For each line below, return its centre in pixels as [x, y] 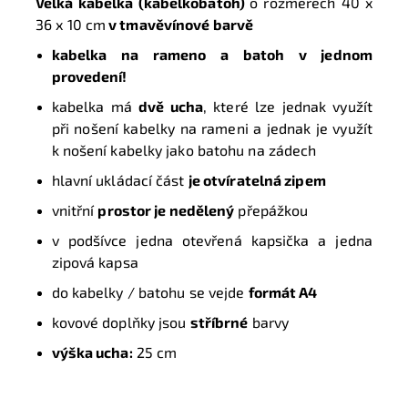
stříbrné [219, 321]
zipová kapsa [95, 261]
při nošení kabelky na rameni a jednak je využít [212, 127]
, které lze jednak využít [287, 106]
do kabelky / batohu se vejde [150, 291]
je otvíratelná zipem [257, 179]
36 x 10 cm [71, 24]
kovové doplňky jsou [121, 321]
